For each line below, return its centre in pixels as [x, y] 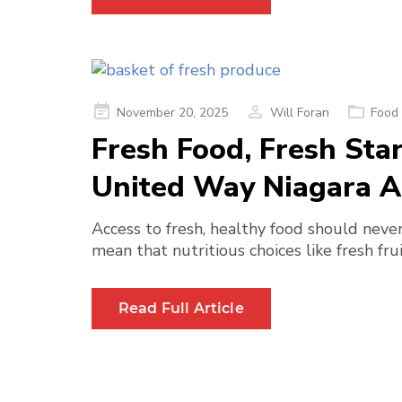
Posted [110, 111]
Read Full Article [181, 308]
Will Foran [300, 113]
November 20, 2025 [172, 113]
